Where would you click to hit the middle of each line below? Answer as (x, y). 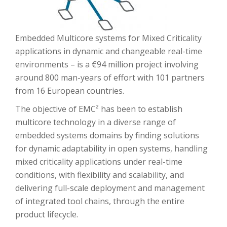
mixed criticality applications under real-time (99, 162)
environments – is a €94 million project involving (107, 64)
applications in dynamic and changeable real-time (109, 51)
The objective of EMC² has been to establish (99, 109)
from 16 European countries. (70, 91)
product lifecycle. (47, 214)
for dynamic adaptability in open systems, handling (111, 148)
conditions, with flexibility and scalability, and (100, 175)
